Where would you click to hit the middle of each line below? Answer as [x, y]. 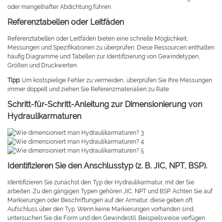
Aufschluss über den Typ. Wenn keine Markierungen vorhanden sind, [101, 209]
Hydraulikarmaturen [44, 116]
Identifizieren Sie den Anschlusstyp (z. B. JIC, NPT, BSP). [107, 166]
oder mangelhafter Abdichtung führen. [60, 7]
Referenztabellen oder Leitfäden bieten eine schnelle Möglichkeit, [98, 39]
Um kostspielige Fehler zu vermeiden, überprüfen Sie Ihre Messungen [117, 81]
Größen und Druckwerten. [43, 66]
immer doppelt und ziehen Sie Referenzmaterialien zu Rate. [89, 89]
